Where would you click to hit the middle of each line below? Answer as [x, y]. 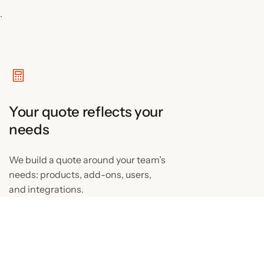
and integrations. [47, 189]
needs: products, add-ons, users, [80, 174]
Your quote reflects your [86, 112]
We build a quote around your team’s [88, 160]
